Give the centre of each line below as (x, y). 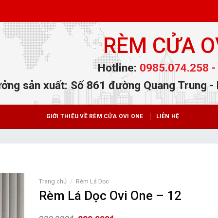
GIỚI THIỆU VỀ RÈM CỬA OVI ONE (95, 116)
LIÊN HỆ (168, 116)
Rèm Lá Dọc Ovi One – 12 (110, 196)
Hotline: (118, 68)
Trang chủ (53, 181)
